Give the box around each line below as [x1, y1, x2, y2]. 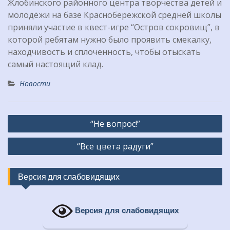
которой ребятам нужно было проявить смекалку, [8, 34, 212, 46]
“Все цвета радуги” [76, 141, 154, 152]
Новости [20, 79, 50, 89]
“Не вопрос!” [90, 118, 140, 130]
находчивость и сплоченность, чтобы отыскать [8, 46, 201, 58]
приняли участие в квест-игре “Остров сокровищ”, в [8, 22, 220, 33]
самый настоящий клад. [8, 59, 103, 70]
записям [7, 141, 47, 155]
